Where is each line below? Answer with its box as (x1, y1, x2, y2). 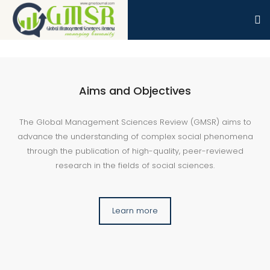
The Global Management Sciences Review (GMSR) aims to (19, 116, 251, 128)
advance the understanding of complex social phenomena (17, 131, 253, 142)
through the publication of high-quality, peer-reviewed (27, 145, 243, 157)
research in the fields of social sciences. (55, 160, 215, 171)
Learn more (112, 205, 158, 216)
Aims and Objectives (79, 83, 191, 98)
